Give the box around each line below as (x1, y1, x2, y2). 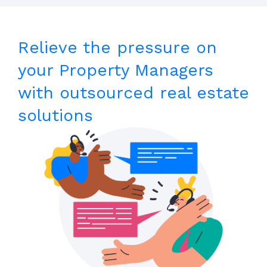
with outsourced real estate (18, 82, 249, 103)
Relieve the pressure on (18, 37, 217, 57)
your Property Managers (18, 60, 213, 80)
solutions (18, 105, 93, 125)
